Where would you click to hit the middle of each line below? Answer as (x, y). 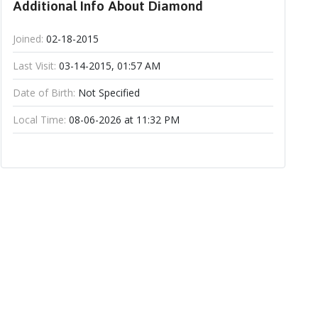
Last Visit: (34, 66)
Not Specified (107, 93)
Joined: (28, 39)
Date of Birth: (44, 93)
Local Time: (39, 120)
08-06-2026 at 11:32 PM (122, 120)
